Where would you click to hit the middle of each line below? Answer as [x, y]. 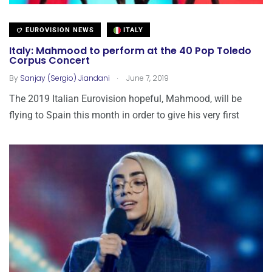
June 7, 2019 [147, 78]
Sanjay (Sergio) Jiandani [65, 78]
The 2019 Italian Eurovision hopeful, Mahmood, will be [125, 98]
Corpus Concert [49, 60]
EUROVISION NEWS [59, 30]
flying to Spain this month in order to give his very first [124, 115]
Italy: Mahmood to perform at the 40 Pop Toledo [130, 50]
